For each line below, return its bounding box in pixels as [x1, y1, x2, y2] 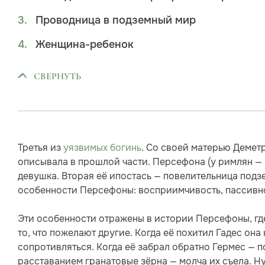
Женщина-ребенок [35, 37, 134, 51]
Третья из [18, 141, 63, 154]
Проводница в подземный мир [35, 13, 196, 27]
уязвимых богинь [63, 141, 141, 154]
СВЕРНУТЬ [34, 70, 81, 82]
